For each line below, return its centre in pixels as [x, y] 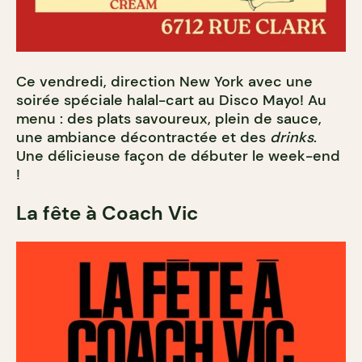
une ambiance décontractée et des [143, 138]
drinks [292, 138]
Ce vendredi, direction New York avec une [164, 82]
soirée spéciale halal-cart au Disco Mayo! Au [171, 101]
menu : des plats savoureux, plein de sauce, [169, 119]
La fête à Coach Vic [107, 213]
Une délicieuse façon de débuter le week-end [178, 156]
